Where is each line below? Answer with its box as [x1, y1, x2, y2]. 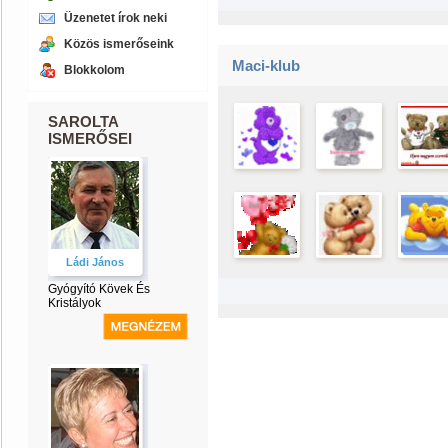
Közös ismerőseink [64, 37, 174, 51]
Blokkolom [64, 63, 125, 77]
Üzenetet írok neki [64, 11, 167, 25]
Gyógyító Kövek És [48, 282, 150, 296]
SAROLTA [48, 113, 118, 130]
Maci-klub [232, 57, 300, 74]
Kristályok [48, 296, 101, 310]
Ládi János [66, 256, 124, 268]
